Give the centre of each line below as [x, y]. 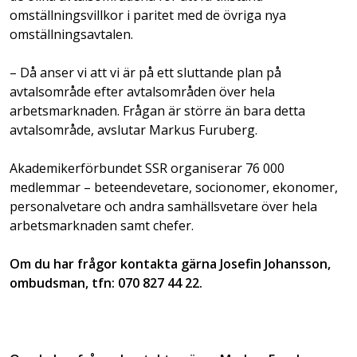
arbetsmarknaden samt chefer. [102, 225]
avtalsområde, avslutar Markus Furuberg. [133, 129]
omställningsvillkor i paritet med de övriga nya [148, 15]
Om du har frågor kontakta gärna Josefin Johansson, [170, 263]
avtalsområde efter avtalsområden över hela [142, 91]
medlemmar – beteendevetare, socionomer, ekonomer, [174, 187]
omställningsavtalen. [71, 34]
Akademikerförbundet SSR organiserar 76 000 [147, 168]
